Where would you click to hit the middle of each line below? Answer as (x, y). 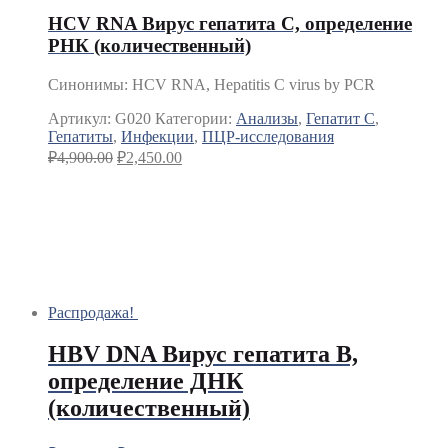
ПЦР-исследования (268, 136)
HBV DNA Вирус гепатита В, (203, 354)
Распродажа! (91, 312)
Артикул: (81, 118)
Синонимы (86, 84)
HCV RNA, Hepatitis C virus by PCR (253, 84)
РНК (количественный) (149, 45)
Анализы (267, 118)
